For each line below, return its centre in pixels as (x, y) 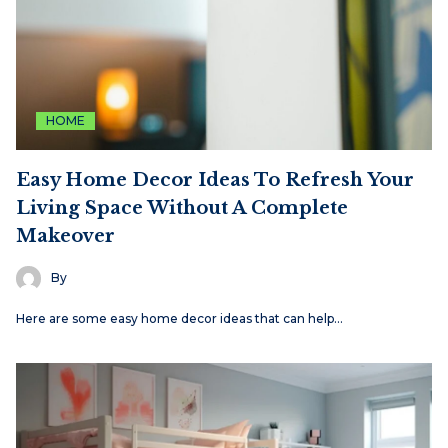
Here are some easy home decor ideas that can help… (179, 318)
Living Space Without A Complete (182, 207)
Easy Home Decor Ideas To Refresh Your (215, 179)
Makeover (65, 235)
